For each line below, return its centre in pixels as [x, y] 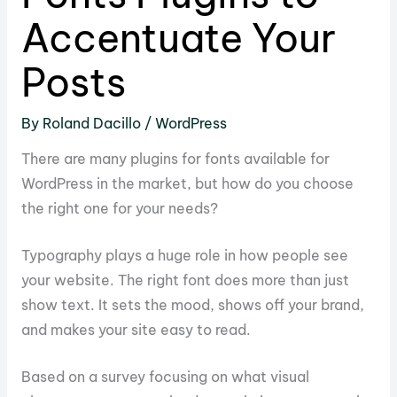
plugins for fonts [185, 159]
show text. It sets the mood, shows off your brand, [192, 305]
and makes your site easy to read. [136, 330]
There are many [75, 159]
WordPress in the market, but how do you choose [187, 184]
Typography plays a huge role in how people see [184, 256]
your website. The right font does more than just [185, 280]
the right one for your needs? [119, 209]
